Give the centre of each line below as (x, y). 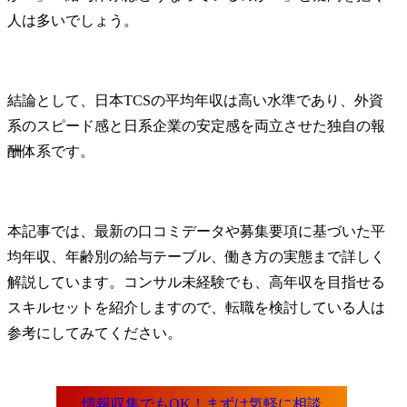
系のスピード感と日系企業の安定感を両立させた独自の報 (196, 126)
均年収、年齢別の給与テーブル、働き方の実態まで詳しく (196, 257)
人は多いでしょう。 (73, 21)
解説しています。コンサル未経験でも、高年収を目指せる (196, 283)
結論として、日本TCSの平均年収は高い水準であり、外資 (195, 101)
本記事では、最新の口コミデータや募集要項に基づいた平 (196, 232)
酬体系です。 (51, 152)
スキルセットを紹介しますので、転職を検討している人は (196, 308)
